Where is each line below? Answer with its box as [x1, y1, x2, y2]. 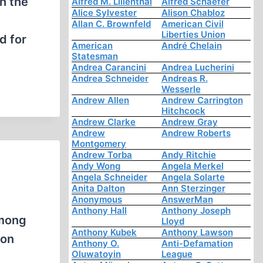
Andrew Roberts [161, 127, 231, 139]
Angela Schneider [72, 171, 148, 183]
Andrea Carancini [72, 62, 147, 73]
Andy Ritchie [161, 149, 216, 161]
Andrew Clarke [72, 116, 136, 128]
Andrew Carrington [161, 95, 243, 106]
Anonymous [72, 194, 123, 205]
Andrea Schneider [72, 73, 149, 85]
